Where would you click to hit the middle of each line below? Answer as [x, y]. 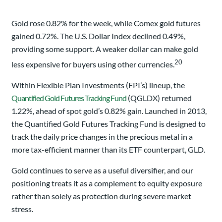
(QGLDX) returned [159, 98]
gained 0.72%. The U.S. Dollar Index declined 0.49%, [98, 36]
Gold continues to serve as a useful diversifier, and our [102, 170]
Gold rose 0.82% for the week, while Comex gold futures [106, 23]
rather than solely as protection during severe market [101, 196]
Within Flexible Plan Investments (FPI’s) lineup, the [98, 85]
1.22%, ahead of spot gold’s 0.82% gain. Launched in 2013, [109, 111]
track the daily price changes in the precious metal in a [102, 137]
